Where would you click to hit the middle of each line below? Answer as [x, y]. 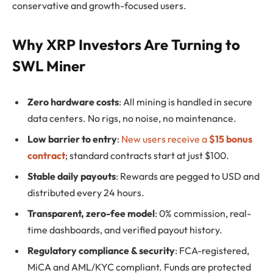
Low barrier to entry [72, 139]
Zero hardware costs [73, 102]
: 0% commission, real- [203, 214]
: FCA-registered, [212, 251]
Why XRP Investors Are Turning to [126, 44]
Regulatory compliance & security [101, 251]
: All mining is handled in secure [186, 102]
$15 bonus [231, 139]
